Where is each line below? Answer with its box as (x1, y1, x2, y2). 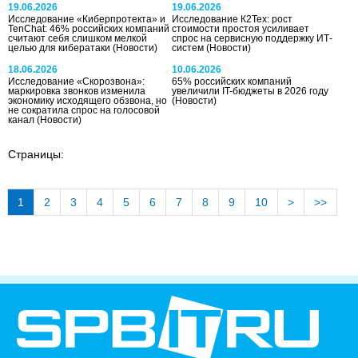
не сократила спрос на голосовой (8, 104, 160, 116)
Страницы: (8, 147, 64, 161)
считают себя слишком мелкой (8, 32, 147, 44)
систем (172, 42, 207, 54)
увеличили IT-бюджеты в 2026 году (172, 85, 329, 97)
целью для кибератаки (8, 42, 113, 54)
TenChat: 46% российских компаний (8, 22, 169, 34)
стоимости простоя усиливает (172, 22, 310, 34)
